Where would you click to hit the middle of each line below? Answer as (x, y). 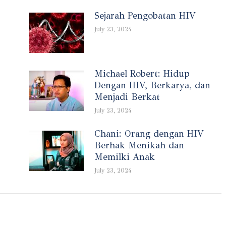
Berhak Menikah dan (139, 145)
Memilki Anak (124, 157)
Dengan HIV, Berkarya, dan (152, 85)
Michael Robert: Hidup (142, 73)
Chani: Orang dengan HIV (149, 133)
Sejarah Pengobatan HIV (145, 15)
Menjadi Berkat (127, 97)
